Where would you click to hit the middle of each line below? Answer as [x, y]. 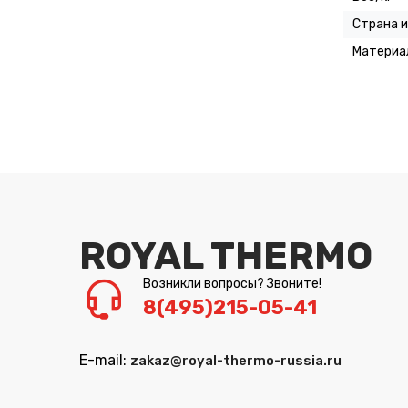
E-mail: [105, 360]
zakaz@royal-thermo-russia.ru [236, 360]
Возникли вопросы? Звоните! [232, 283]
